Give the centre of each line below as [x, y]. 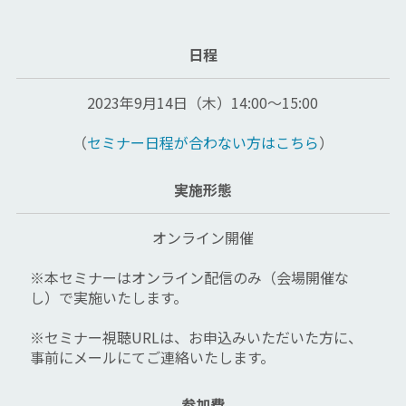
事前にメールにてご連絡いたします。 [152, 358]
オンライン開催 [203, 238]
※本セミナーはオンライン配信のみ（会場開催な [189, 278]
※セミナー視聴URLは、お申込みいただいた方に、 [196, 338]
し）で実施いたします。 [108, 298]
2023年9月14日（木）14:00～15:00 [203, 103]
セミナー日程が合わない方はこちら [203, 143]
